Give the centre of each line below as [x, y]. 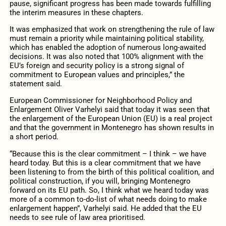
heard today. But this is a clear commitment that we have [105, 163]
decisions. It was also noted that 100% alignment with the [106, 57]
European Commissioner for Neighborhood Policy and [100, 101]
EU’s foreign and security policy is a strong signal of [97, 66]
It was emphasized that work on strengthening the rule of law [112, 30]
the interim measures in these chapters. [76, 12]
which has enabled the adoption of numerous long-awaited [107, 48]
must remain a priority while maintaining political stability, [106, 39]
